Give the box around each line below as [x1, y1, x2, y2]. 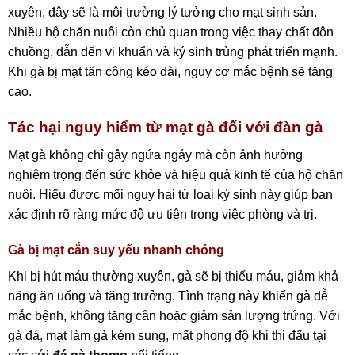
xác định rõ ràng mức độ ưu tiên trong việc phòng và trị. [8, 207, 317, 221]
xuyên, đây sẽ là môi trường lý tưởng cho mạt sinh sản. [8, 6, 317, 20]
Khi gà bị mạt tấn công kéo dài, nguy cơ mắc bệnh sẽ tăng [8, 65, 333, 79]
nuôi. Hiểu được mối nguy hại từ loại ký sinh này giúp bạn [8, 187, 333, 201]
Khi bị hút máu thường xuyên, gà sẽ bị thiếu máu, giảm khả [8, 269, 338, 284]
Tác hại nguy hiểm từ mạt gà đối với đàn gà [8, 119, 323, 136]
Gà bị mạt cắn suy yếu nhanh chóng [8, 243, 224, 258]
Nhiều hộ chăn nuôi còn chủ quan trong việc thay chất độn [8, 25, 334, 40]
